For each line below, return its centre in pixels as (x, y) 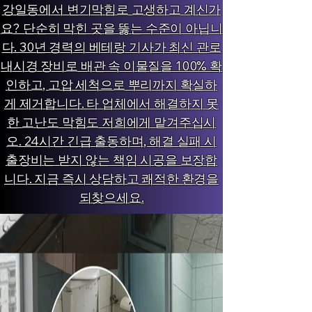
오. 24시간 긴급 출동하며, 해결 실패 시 (111, 141)
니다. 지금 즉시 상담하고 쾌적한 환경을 (111, 179)
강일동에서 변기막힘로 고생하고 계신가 (111, 9)
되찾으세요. (111, 197)
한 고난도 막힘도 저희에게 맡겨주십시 (111, 122)
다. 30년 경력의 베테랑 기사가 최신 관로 (111, 47)
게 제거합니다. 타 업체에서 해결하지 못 (111, 103)
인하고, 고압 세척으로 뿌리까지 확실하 (111, 85)
